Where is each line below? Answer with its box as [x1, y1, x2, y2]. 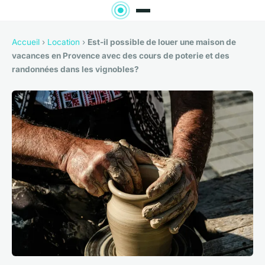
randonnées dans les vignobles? [12, 64, 139, 75]
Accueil [12, 37, 40, 47]
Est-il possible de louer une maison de [88, 37, 236, 47]
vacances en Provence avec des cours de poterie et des [12, 51, 230, 61]
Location [47, 37, 80, 47]
